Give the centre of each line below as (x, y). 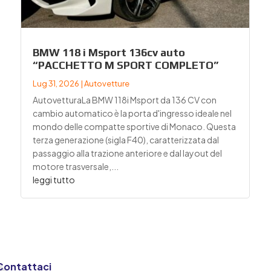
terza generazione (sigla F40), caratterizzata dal (126, 140)
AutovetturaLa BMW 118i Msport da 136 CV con (125, 100)
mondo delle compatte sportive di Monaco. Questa (135, 127)
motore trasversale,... (76, 167)
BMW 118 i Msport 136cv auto (109, 53)
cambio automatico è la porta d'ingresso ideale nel (132, 113)
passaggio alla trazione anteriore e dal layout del (128, 153)
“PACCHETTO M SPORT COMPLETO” (126, 65)
